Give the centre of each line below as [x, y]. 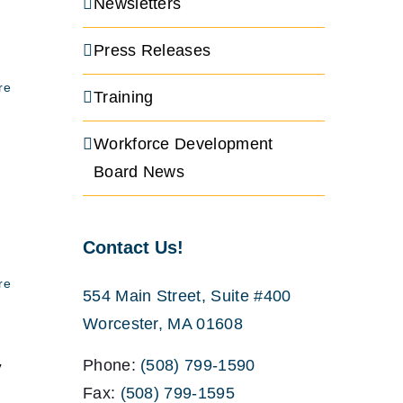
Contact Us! [133, 248]
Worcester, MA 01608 [162, 323]
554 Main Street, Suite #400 [187, 296]
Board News [139, 172]
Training [123, 98]
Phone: [112, 365]
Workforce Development [183, 144]
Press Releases [152, 51]
